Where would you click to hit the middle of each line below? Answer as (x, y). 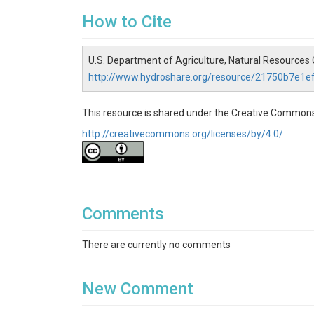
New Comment (138, 289)
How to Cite (127, 22)
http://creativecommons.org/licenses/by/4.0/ (183, 134)
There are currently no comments (156, 245)
